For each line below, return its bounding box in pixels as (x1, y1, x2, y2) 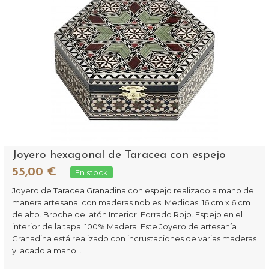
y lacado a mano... (12, 246, 82, 255)
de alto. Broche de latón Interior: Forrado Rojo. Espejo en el (12, 210, 243, 219)
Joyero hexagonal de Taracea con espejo (12, 150, 226, 161)
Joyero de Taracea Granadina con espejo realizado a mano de (12, 186, 255, 195)
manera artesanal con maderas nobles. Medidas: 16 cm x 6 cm (12, 198, 251, 207)
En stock (75, 168, 109, 177)
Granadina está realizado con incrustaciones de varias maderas (12, 234, 257, 243)
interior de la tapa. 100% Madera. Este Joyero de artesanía (12, 222, 237, 231)
